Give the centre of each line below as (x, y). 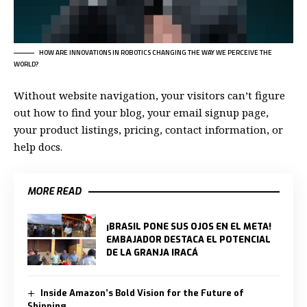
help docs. (38, 147)
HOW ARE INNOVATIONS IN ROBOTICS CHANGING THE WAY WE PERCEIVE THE (156, 52)
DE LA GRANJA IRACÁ (152, 252)
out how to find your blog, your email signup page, (141, 113)
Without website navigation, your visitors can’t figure (149, 96)
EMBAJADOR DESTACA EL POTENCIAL (188, 239)
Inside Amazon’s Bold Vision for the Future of (142, 293)
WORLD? (26, 64)
